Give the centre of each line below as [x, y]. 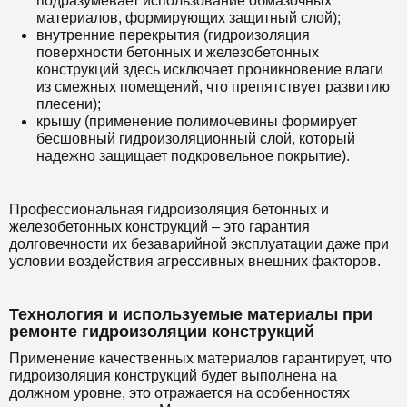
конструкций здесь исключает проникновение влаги [210, 70]
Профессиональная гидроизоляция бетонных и [169, 210]
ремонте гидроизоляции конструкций [162, 332]
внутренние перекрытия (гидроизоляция [173, 35]
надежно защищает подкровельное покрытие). [193, 156]
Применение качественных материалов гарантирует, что [200, 359]
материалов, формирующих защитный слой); [189, 18]
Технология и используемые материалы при [191, 315]
